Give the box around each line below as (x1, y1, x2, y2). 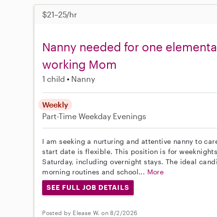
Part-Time (42, 111, 79, 121)
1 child (42, 74, 65, 84)
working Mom (42, 57, 117, 72)
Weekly (42, 100, 69, 109)
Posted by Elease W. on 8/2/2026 (42, 209, 138, 216)
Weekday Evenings (78, 111, 147, 121)
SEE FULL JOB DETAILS (46, 183, 129, 192)
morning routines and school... (42, 168, 147, 176)
